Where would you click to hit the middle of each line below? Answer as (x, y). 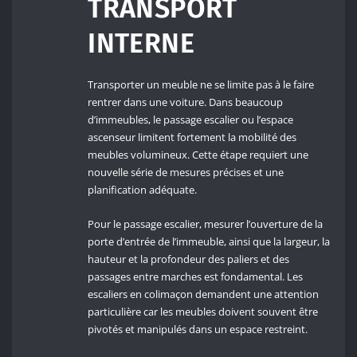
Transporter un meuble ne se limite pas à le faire (201, 85)
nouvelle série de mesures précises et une (186, 173)
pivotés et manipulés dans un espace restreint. (198, 329)
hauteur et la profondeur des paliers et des (189, 259)
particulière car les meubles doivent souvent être (203, 311)
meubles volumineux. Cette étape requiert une (198, 155)
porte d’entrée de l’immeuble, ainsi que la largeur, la (209, 241)
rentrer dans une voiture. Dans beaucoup (186, 102)
